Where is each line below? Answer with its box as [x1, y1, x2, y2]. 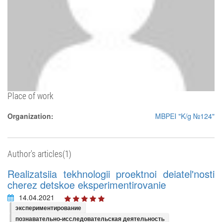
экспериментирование [15, 203, 81, 212]
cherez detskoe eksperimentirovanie [7, 177, 166, 192]
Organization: [7, 111, 54, 121]
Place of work [7, 90, 54, 102]
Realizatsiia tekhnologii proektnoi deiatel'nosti [7, 166, 215, 181]
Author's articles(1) [7, 148, 71, 160]
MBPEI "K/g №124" [155, 111, 215, 121]
